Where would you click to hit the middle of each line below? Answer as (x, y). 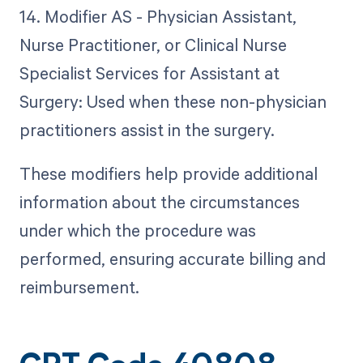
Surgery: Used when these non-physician (173, 102)
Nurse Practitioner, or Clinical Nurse (153, 45)
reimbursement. (79, 287)
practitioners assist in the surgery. (147, 130)
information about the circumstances (159, 202)
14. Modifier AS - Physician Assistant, (158, 17)
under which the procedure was (137, 231)
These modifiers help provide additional (168, 174)
